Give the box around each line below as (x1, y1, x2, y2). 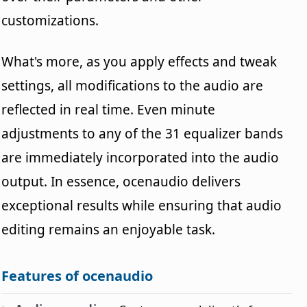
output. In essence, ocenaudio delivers (1, 172, 241, 191)
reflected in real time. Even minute (1, 100, 216, 119)
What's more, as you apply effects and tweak (1, 52, 278, 71)
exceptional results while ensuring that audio (1, 196, 282, 214)
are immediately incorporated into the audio (1, 148, 280, 167)
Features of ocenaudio (1, 266, 153, 285)
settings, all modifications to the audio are (1, 76, 264, 95)
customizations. (1, 11, 99, 29)
